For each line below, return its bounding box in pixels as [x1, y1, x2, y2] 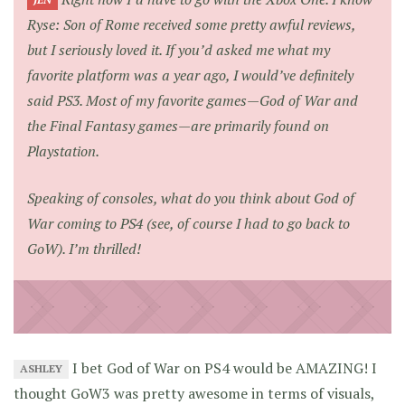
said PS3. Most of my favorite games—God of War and [27, 89, 358, 110]
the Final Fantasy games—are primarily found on [27, 115, 329, 136]
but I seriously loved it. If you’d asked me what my [27, 39, 330, 60]
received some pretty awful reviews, [139, 14, 355, 34]
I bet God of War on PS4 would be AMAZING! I [69, 357, 378, 378]
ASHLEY [20, 362, 63, 376]
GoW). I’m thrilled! [27, 238, 141, 259]
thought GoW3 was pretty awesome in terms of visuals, [14, 382, 374, 403]
